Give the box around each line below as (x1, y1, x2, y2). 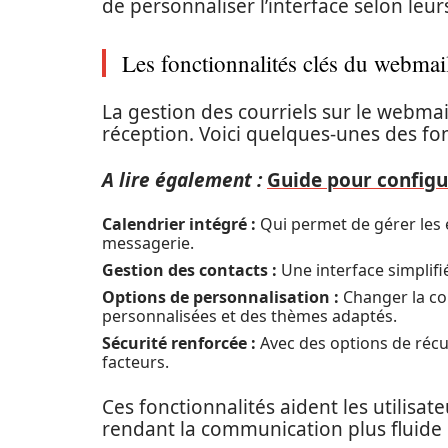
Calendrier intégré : (102, 213, 256, 235)
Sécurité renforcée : (102, 332, 256, 354)
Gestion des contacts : (102, 259, 277, 281)
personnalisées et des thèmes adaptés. (102, 305, 397, 327)
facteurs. (102, 351, 169, 373)
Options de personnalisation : (102, 286, 339, 308)
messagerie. (102, 232, 194, 254)
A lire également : (102, 167, 262, 193)
